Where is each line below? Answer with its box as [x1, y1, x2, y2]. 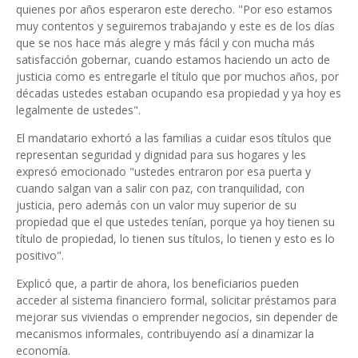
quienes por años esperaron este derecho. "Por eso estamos [16, 2, 332, 17]
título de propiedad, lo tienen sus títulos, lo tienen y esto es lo [16, 231, 335, 246]
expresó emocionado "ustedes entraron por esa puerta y [16, 164, 311, 179]
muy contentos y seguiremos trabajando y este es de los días [16, 18, 335, 34]
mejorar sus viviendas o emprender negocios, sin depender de [16, 309, 338, 324]
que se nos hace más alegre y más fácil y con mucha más [16, 35, 315, 50]
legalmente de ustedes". [16, 102, 141, 117]
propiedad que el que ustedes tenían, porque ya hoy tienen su [16, 214, 335, 229]
